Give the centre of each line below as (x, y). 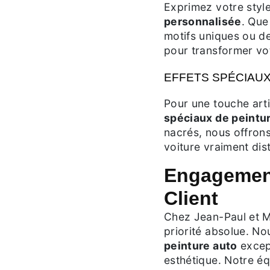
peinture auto (201, 246)
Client (191, 198)
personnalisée (203, 21)
